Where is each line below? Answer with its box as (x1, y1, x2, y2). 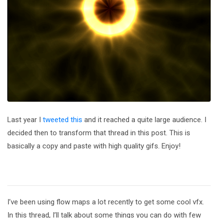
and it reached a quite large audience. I (82, 115, 206, 124)
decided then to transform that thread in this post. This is (7, 128, 190, 137)
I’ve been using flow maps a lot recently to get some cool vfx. (7, 197, 204, 206)
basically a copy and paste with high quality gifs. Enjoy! (7, 141, 181, 150)
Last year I (7, 115, 43, 124)
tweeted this (43, 115, 82, 124)
